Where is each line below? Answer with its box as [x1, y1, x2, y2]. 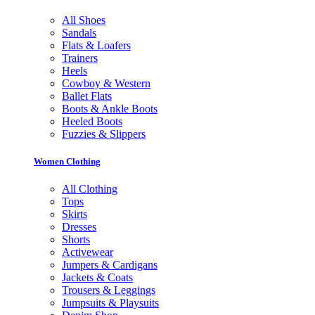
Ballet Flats [62, 90, 112, 103]
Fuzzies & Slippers [62, 128, 146, 141]
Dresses [62, 221, 96, 233]
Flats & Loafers [62, 39, 131, 52]
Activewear [62, 246, 113, 259]
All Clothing [62, 183, 117, 195]
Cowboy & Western [62, 77, 150, 90]
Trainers [62, 52, 98, 65]
